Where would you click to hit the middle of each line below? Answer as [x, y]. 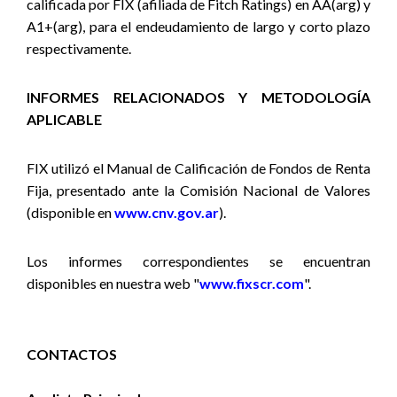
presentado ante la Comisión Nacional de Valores [214, 190]
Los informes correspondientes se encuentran [198, 261]
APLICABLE [64, 119]
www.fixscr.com [252, 283]
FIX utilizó [60, 168]
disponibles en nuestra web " [113, 283]
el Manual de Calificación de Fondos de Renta [232, 168]
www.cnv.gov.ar [167, 212]
